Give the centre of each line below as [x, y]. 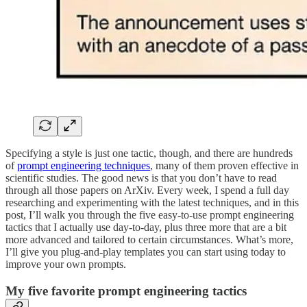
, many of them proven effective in [224, 165]
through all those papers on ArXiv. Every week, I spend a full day [147, 190]
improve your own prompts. [66, 264]
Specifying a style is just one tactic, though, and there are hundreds [149, 153]
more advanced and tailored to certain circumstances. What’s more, [149, 239]
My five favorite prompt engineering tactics [126, 291]
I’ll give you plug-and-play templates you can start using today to [146, 251]
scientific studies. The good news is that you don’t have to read [141, 177]
